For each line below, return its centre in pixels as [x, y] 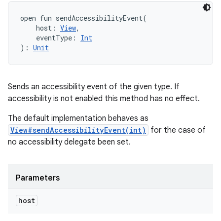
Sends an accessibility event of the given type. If [94, 87]
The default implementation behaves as [78, 118]
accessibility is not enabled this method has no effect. [104, 99]
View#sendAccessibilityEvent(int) [78, 130]
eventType [54, 38]
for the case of [177, 130]
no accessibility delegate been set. [69, 142]
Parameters [38, 178]
